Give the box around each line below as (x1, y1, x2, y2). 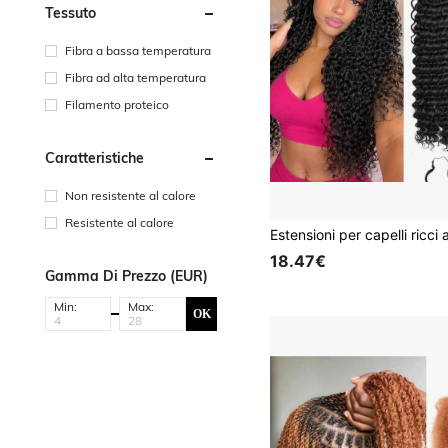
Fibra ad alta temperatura (65, 70, 206, 85)
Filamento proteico (65, 97, 169, 112)
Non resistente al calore (65, 188, 196, 203)
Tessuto (45, 4, 96, 22)
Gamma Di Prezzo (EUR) (45, 267, 208, 285)
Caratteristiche (45, 149, 144, 167)
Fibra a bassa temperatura (65, 43, 211, 58)
